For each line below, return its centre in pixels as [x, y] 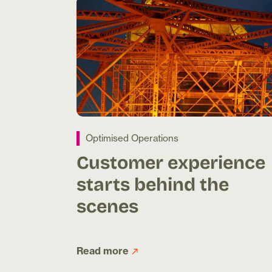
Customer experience [171, 162]
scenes [107, 206]
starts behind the [153, 184]
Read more [103, 251]
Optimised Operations [132, 138]
